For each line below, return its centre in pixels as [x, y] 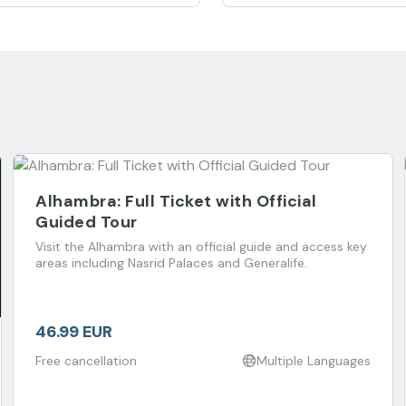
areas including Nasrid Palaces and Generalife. [171, 262]
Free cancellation [86, 360]
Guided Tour [87, 222]
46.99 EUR [74, 331]
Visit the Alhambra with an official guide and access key [201, 246]
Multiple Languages [314, 360]
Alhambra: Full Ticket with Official [176, 201]
